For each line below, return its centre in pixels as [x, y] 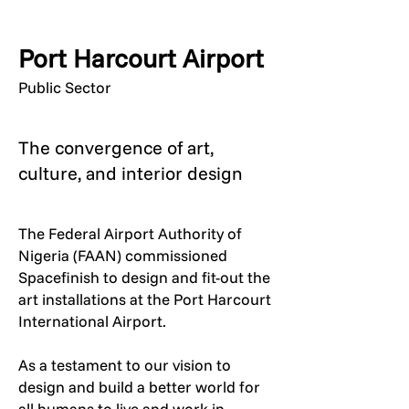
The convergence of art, [116, 147]
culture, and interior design [131, 173]
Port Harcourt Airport [141, 58]
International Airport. [92, 321]
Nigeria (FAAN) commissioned [123, 255]
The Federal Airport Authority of [130, 233]
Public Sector [65, 87]
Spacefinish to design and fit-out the [144, 277]
